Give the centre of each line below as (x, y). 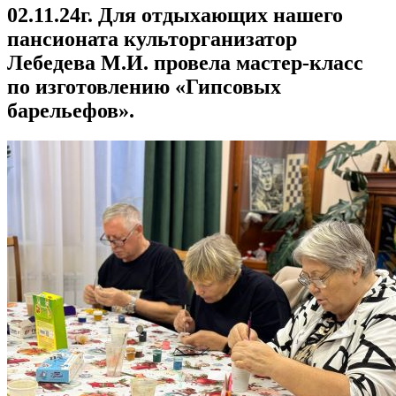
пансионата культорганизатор (152, 39)
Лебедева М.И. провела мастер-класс (185, 63)
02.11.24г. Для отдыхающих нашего (175, 15)
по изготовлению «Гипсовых (144, 87)
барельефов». (71, 111)
